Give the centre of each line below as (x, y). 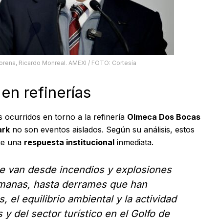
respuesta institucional (69, 142)
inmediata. (134, 142)
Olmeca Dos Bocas (164, 117)
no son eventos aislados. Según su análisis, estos (102, 129)
